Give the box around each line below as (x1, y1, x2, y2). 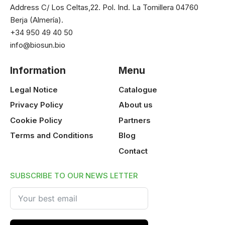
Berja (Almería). (10, 15, 63, 25)
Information (10, 64, 66, 77)
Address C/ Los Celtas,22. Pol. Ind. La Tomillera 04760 (10, 3, 198, 13)
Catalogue (118, 84, 157, 94)
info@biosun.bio (10, 40, 65, 50)
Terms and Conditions (10, 131, 93, 141)
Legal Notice (10, 84, 58, 94)
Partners (118, 115, 151, 125)
